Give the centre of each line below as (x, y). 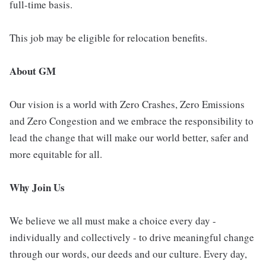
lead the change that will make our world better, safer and (129, 137)
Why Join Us (37, 187)
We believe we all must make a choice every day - (113, 220)
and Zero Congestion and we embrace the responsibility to (132, 121)
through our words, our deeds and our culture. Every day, (128, 254)
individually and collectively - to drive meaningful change (132, 237)
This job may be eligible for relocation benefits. (108, 37)
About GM (33, 71)
